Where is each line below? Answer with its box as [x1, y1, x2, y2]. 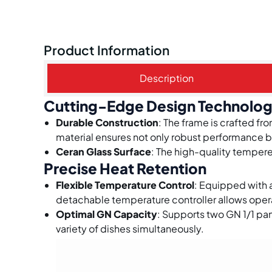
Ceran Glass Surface [56, 145, 151, 158]
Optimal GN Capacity [56, 208, 157, 221]
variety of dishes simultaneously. [56, 222, 204, 236]
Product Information [44, 42, 169, 59]
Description [140, 72, 194, 85]
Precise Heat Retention [44, 159, 206, 178]
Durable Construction [56, 116, 158, 129]
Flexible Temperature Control [56, 178, 194, 192]
